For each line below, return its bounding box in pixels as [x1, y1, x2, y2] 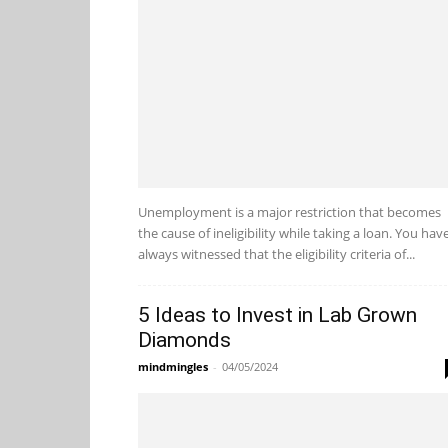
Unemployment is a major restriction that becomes [138, 203, 441, 221]
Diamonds [138, 328, 231, 352]
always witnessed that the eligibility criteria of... [138, 245, 415, 263]
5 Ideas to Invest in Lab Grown [138, 303, 417, 327]
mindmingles [138, 359, 208, 374]
